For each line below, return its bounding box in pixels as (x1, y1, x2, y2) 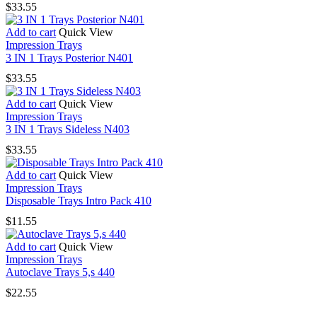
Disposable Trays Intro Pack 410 (6, 194, 151, 207)
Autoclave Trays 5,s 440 (6, 266, 115, 279)
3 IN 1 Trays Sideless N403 (6, 122, 129, 135)
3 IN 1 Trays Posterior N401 (6, 51, 133, 64)
